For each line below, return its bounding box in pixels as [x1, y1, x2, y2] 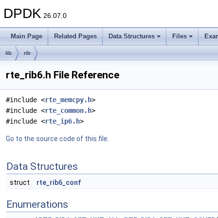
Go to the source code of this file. [6, 135, 109, 143]
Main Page [11, 33, 42, 40]
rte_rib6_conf [36, 179, 81, 186]
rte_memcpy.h [45, 96, 91, 104]
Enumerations [6, 199, 68, 210]
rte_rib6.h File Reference [6, 69, 119, 81]
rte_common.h [45, 107, 91, 114]
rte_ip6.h [45, 117, 80, 125]
